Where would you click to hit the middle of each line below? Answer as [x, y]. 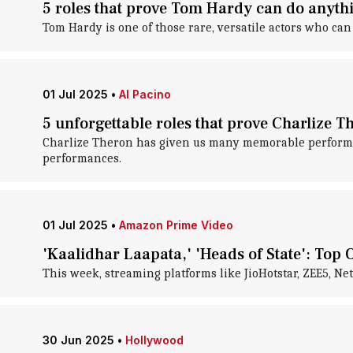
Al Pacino [145, 94]
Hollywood [154, 340]
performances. [82, 158]
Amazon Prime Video [176, 225]
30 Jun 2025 [78, 340]
